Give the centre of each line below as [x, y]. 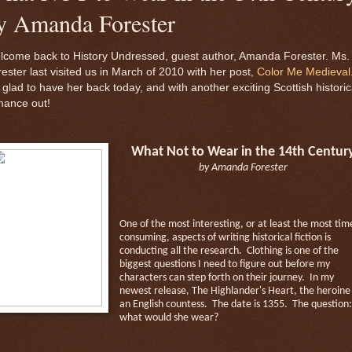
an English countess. [163, 304]
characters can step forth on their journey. [212, 277]
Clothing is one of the [292, 251]
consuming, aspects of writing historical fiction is [225, 237]
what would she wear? [169, 317]
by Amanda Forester [244, 167]
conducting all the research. [180, 251]
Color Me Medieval [304, 71]
